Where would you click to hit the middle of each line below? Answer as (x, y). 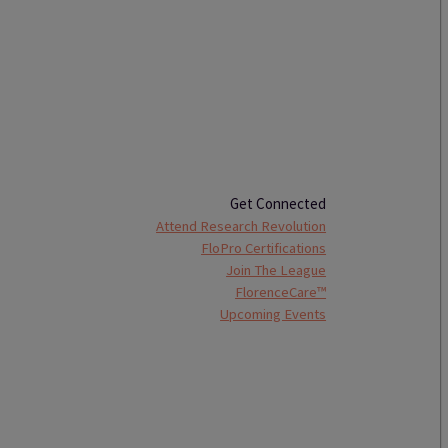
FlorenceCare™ (281, 292)
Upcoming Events (273, 314)
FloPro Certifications (264, 248)
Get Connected (278, 203)
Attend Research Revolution (241, 226)
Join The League (276, 270)
